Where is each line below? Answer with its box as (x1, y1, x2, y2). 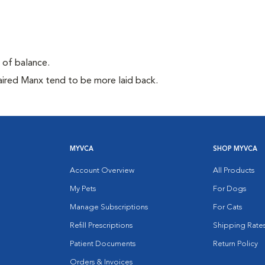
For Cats (212, 203, 242, 211)
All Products (212, 167, 254, 174)
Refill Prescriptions (70, 222, 133, 230)
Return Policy (212, 240, 258, 248)
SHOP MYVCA (212, 146, 257, 153)
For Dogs (212, 185, 246, 193)
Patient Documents (70, 240, 136, 248)
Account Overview (70, 167, 135, 174)
